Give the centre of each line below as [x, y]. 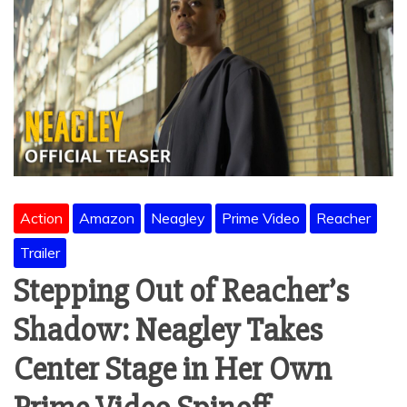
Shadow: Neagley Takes [168, 331]
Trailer [40, 253]
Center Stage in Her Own [173, 370]
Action [41, 218]
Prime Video [261, 218]
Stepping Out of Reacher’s [181, 292]
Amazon [107, 218]
